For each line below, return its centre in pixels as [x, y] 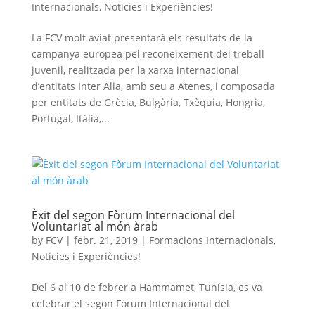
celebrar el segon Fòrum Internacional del [130, 303]
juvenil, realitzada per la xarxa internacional [135, 70]
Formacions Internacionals [211, 240]
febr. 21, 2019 [105, 240]
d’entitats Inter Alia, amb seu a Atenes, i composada [153, 86]
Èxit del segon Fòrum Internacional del [133, 215]
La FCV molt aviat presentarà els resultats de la [142, 38]
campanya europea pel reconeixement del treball [148, 54]
